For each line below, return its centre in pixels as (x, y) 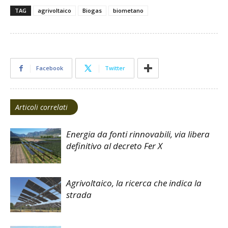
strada (79, 195)
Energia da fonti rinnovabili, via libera (138, 134)
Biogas (92, 11)
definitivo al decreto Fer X (114, 146)
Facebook (50, 68)
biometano (128, 11)
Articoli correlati (41, 107)
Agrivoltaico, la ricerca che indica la (134, 183)
